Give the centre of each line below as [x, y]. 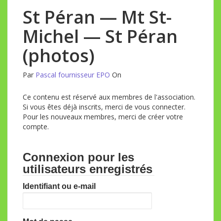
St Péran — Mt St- [97, 17]
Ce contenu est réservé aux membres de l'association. [109, 97]
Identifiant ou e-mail [59, 186]
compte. [36, 127]
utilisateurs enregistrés [88, 169]
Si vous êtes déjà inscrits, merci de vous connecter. [104, 107]
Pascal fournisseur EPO [73, 75]
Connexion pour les [78, 157]
